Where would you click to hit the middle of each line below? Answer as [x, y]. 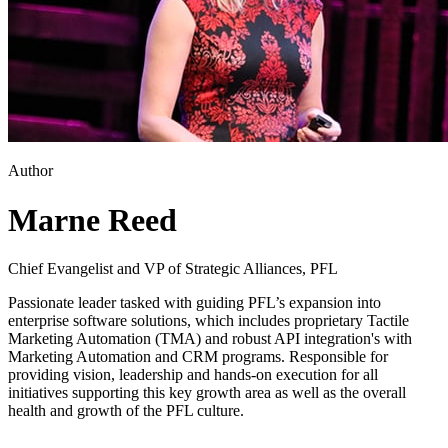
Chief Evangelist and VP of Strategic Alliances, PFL [173, 269]
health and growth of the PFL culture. [126, 411]
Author [30, 171]
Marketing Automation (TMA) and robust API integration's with [210, 339]
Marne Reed [92, 219]
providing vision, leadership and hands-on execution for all [193, 375]
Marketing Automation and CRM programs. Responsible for [198, 357]
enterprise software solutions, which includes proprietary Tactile [208, 321]
